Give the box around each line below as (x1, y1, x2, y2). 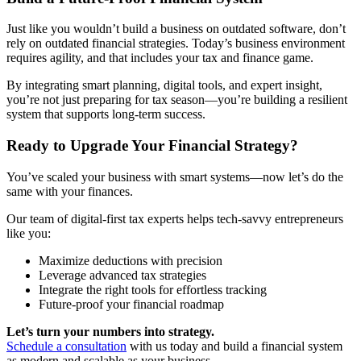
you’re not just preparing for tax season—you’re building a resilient (6, 93, 347, 107)
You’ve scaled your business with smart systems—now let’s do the (6, 169, 343, 184)
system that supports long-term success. (6, 107, 205, 122)
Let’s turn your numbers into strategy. (6, 324, 214, 338)
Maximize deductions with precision (39, 253, 222, 268)
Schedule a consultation (6, 338, 127, 353)
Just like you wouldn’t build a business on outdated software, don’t (6, 22, 346, 36)
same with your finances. (6, 184, 133, 198)
